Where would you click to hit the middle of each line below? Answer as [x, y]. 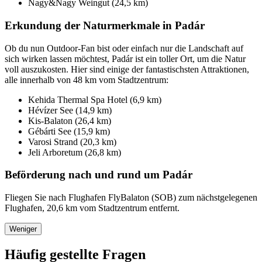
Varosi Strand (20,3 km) [72, 142]
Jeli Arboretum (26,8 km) [75, 152]
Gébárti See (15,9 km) [69, 131]
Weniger [23, 229]
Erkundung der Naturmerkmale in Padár [105, 25]
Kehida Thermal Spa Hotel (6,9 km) [95, 99]
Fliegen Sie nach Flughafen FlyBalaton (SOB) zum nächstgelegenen [131, 198]
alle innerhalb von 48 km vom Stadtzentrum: [87, 80]
